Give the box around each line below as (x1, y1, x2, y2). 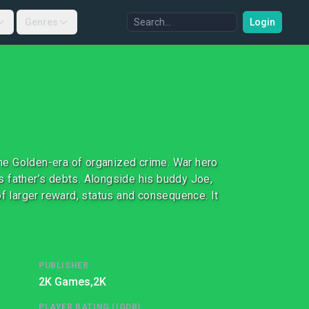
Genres (24, 17, 58, 28)
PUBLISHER (39, 261, 89, 270)
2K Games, (39, 275, 93, 288)
